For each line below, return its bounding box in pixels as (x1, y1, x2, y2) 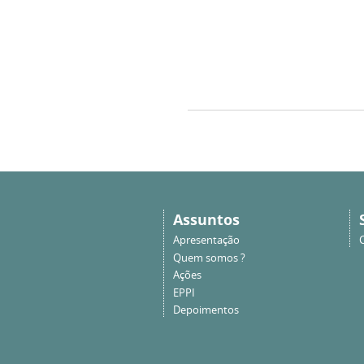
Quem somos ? (172, 250, 245, 265)
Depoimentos (172, 303, 239, 318)
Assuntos (172, 209, 240, 230)
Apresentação (172, 233, 240, 248)
